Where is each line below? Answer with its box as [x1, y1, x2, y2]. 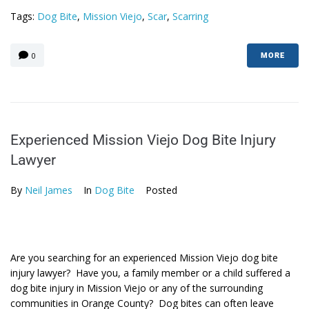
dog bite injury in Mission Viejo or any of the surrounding [10, 281, 263, 295]
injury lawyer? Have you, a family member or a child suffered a [10, 266, 290, 279]
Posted [146, 183, 177, 197]
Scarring [172, 10, 208, 23]
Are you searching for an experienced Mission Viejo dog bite [10, 251, 278, 264]
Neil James [25, 183, 72, 197]
